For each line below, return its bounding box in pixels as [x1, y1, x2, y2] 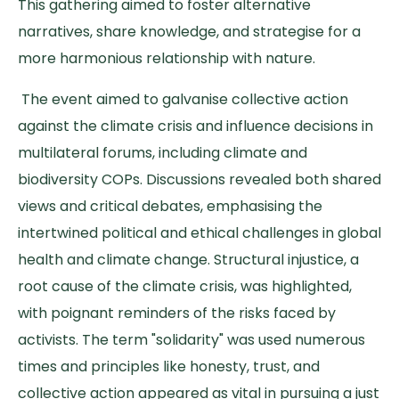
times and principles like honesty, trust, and [18, 356, 320, 378]
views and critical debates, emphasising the [18, 196, 322, 217]
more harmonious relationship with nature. [18, 48, 319, 69]
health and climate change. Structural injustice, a [18, 249, 359, 271]
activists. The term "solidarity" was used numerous [18, 330, 365, 351]
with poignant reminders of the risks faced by [18, 303, 336, 324]
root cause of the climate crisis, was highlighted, [18, 276, 352, 297]
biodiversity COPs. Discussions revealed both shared [18, 169, 381, 191]
